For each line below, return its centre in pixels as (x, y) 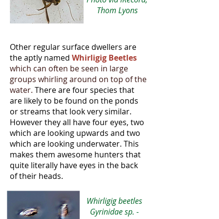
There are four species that (84, 90)
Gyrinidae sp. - (114, 212)
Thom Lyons (117, 10)
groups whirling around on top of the (78, 79)
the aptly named (41, 58)
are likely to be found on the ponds (74, 101)
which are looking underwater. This (74, 144)
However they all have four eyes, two (77, 122)
